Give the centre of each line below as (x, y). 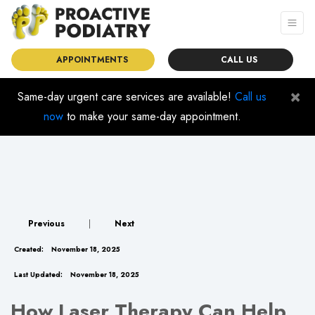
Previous (46, 224)
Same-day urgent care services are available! (126, 97)
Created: (29, 250)
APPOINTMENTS (90, 60)
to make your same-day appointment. (152, 116)
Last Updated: (38, 275)
